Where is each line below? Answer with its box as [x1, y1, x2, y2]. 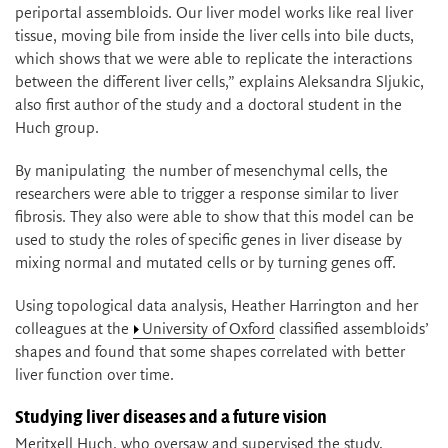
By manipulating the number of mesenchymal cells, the [15, 162, 388, 180]
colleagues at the [15, 320, 133, 338]
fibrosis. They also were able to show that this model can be [15, 208, 414, 226]
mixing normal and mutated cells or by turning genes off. [15, 254, 396, 272]
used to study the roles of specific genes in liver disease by [15, 231, 402, 249]
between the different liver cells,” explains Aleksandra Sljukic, [15, 73, 424, 91]
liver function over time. [15, 366, 174, 384]
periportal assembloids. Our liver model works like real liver [15, 4, 413, 22]
